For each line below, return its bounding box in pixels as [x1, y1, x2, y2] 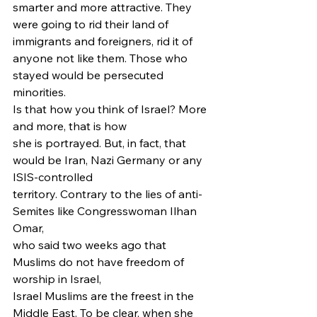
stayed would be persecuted [13, 68, 166, 82]
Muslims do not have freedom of [13, 255, 187, 269]
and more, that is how [13, 119, 127, 133]
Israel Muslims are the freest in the [13, 289, 197, 303]
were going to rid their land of [13, 17, 171, 31]
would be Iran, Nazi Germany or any [13, 153, 205, 167]
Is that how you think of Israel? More [13, 102, 209, 116]
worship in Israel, [13, 272, 101, 286]
